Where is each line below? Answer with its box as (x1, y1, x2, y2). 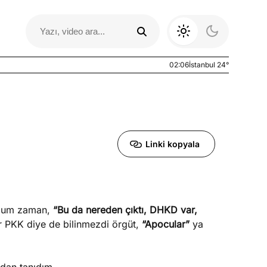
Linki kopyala (145, 139, 200, 149)
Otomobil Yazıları (33, 207, 121, 220)
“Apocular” (142, 218, 190, 230)
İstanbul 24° (189, 60, 229, 69)
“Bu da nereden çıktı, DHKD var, (53, 204, 197, 216)
